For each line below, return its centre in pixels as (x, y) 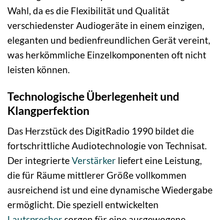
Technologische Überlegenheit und (93, 96)
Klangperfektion (48, 111)
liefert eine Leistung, (159, 160)
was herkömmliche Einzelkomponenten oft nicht (107, 55)
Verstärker (94, 160)
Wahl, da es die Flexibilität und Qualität (88, 11)
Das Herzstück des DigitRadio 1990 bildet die (101, 131)
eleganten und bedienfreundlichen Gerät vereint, (109, 40)
